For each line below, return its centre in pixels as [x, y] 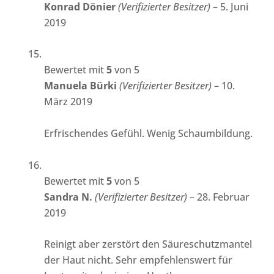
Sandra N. [70, 197]
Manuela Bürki [82, 86]
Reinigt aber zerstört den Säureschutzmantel [148, 244]
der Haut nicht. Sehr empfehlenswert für [139, 260]
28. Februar [224, 197]
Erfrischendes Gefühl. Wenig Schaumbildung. [149, 134]
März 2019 [68, 102]
